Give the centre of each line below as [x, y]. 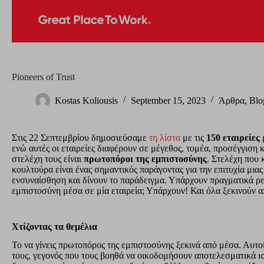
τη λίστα [165, 137]
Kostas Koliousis [86, 100]
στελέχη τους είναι [48, 159]
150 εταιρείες [233, 137]
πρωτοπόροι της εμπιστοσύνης [145, 159]
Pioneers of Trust [43, 77]
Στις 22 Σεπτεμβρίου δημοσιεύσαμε [80, 137]
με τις [193, 137]
